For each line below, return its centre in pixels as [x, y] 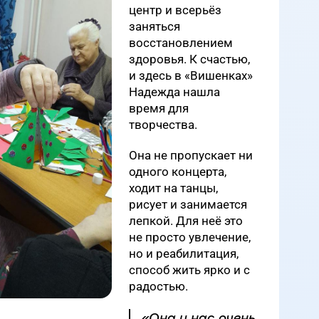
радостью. [158, 286]
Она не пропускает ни [191, 155]
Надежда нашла [174, 92]
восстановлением [181, 43]
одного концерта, [178, 172]
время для [159, 108]
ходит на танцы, [173, 188]
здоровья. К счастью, [189, 59]
